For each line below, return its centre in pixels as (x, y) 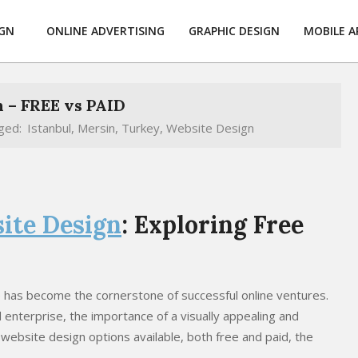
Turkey (141, 128)
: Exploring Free (213, 225)
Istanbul (49, 128)
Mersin (96, 128)
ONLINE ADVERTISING (105, 31)
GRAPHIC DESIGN (234, 31)
